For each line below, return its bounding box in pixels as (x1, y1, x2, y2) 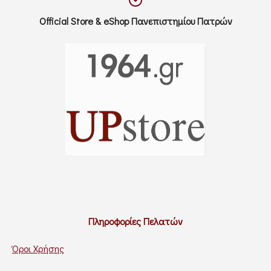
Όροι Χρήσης (12, 241, 64, 255)
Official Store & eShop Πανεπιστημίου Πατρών (39, 14, 232, 27)
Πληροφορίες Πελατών (88, 214, 183, 227)
